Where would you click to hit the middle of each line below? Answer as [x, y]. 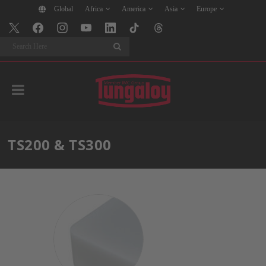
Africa [94, 9]
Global [64, 9]
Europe [207, 9]
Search [65, 47]
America [134, 9]
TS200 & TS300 [60, 145]
